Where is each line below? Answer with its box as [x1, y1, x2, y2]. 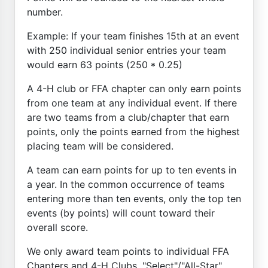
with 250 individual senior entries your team [27, 44, 226, 56]
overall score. [27, 221, 88, 233]
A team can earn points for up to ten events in [27, 163, 236, 176]
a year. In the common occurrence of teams [27, 178, 224, 190]
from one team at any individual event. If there [27, 96, 237, 109]
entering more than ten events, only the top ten [27, 192, 241, 205]
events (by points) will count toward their [27, 206, 215, 219]
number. [27, 5, 63, 18]
